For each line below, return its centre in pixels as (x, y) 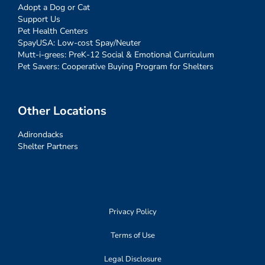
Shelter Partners (48, 147)
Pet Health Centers (53, 31)
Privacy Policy (132, 212)
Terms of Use (132, 236)
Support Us (39, 20)
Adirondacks (41, 135)
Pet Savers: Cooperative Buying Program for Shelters (116, 67)
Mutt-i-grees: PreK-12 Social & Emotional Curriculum (116, 55)
